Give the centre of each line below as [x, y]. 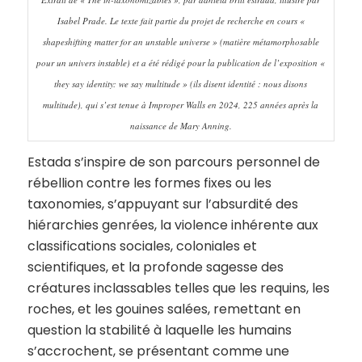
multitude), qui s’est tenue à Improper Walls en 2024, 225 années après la [181, 104]
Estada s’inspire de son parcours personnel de [173, 162]
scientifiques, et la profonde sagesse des [155, 267]
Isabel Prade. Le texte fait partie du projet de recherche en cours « [181, 20]
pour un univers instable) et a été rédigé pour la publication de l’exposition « [181, 62]
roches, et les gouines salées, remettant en [164, 309]
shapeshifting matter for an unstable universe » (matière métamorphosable [181, 41]
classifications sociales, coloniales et [142, 246]
